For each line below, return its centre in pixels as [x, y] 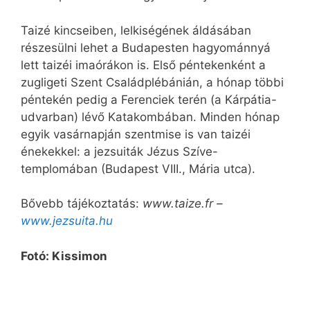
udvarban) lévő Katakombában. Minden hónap [150, 117]
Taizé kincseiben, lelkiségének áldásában [136, 30]
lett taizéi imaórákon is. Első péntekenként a [143, 65]
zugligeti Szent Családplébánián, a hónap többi [152, 82]
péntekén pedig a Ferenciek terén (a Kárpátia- [149, 99]
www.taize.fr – [183, 204]
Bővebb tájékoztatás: [82, 204]
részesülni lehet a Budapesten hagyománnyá [146, 47]
